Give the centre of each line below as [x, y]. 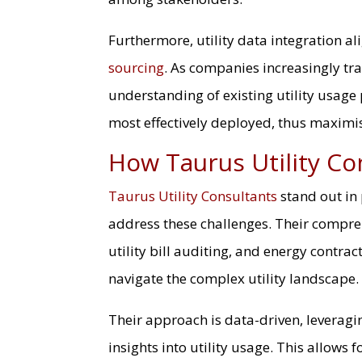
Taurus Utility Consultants [193, 196]
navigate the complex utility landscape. [234, 278]
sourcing [137, 67]
